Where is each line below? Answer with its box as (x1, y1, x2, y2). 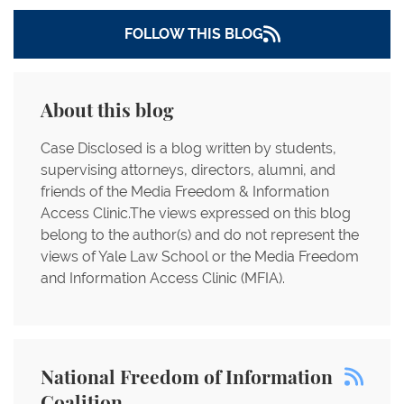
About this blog (41, 101, 174, 121)
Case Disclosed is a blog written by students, (41, 139, 336, 157)
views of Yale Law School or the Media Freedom (41, 247, 359, 265)
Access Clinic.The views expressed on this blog (41, 204, 351, 222)
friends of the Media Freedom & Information (41, 182, 329, 200)
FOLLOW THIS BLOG (124, 25, 263, 42)
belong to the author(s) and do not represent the (41, 225, 359, 243)
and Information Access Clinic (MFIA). (41, 269, 285, 287)
